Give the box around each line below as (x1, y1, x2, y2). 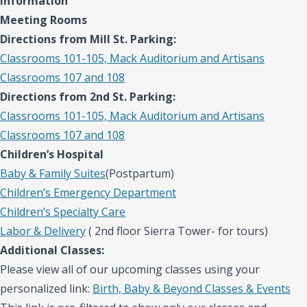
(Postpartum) (106, 165, 174, 181)
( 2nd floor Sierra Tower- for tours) (86, 223, 268, 238)
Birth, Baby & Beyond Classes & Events (93, 280, 291, 296)
